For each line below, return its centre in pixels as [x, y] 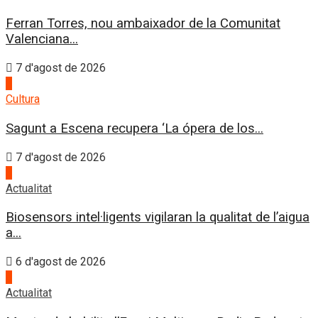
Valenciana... [42, 39]
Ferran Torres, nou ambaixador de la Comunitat [143, 24]
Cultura [23, 99]
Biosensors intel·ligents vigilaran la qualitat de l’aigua [158, 218]
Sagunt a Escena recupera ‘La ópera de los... [135, 128]
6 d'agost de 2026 [59, 262]
